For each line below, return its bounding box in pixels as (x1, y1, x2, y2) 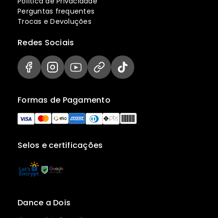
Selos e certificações (18, 140, 103, 151)
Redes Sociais (18, 37, 74, 49)
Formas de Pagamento (18, 94, 110, 106)
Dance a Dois (18, 197, 71, 208)
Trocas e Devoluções (18, 17, 91, 27)
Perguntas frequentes (18, 6, 94, 17)
